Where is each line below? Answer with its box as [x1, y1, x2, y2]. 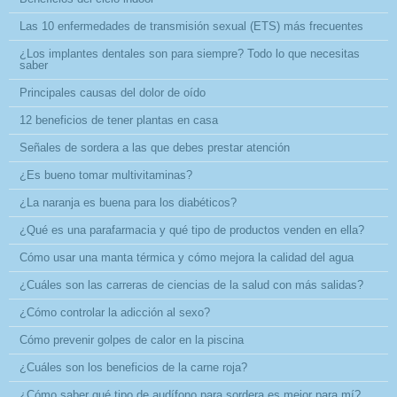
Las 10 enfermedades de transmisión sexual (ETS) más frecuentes [19, 19, 363, 33]
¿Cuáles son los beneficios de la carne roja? [19, 360, 247, 374]
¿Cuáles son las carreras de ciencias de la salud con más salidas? [19, 277, 363, 292]
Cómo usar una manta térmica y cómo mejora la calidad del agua [19, 250, 354, 264]
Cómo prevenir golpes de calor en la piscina [19, 332, 244, 346]
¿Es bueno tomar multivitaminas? [19, 167, 192, 182]
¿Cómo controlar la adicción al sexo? [19, 305, 210, 319]
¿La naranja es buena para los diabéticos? [19, 195, 237, 209]
